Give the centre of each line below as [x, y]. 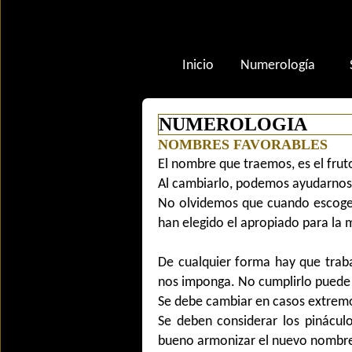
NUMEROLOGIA [233, 124]
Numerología [278, 66]
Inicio [198, 66]
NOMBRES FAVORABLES [243, 145]
